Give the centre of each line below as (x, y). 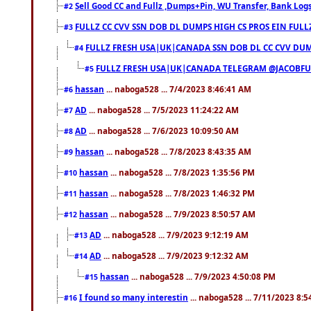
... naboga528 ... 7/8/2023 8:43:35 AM (178, 151)
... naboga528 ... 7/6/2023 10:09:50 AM (163, 130)
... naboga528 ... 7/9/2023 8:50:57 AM (182, 213)
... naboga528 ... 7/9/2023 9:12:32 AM (175, 255)
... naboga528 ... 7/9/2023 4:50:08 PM (202, 276)
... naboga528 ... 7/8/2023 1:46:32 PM (182, 193)
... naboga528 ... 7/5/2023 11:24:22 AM (163, 109)
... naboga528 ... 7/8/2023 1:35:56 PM (182, 172)
